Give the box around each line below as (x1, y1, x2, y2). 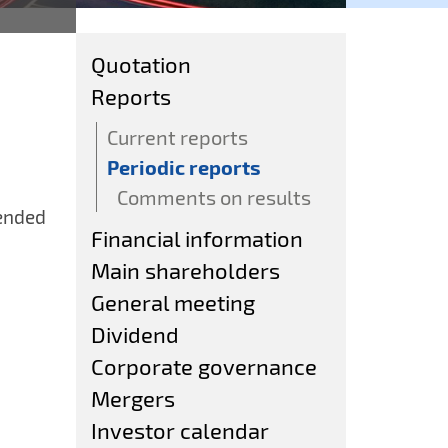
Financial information (91, 225, 303, 251)
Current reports (107, 125, 248, 149)
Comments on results (117, 185, 311, 209)
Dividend (91, 321, 179, 347)
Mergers (91, 385, 175, 411)
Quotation (91, 51, 191, 77)
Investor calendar (91, 417, 269, 443)
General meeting (91, 289, 255, 315)
